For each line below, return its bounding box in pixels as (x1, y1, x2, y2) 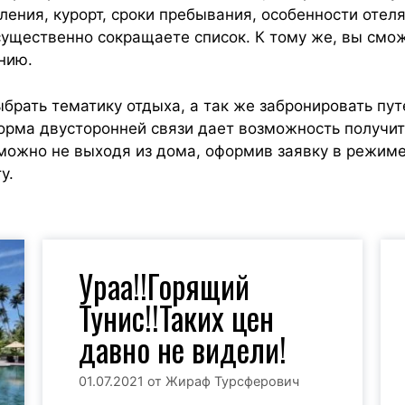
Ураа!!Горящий (79, 261, 250, 309)
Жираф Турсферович (165, 372, 300, 389)
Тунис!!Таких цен (79, 293, 275, 341)
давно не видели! (79, 325, 287, 372)
